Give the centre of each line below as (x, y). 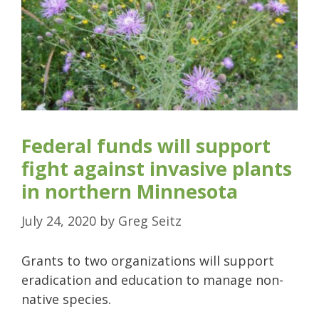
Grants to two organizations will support (148, 260)
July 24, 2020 (59, 220)
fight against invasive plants (157, 168)
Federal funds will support (146, 145)
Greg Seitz (150, 220)
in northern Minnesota (130, 191)
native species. (66, 299)
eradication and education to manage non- (152, 279)
